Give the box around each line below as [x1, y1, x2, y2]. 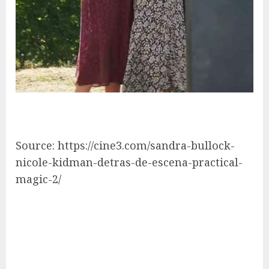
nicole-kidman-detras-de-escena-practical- [16, 155, 243, 170]
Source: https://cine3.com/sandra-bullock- [16, 138, 235, 153]
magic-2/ [16, 172, 61, 187]
